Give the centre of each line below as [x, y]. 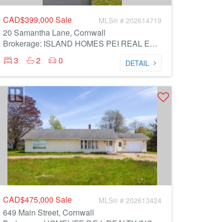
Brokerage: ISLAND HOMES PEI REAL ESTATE [154, 43]
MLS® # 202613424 [130, 200]
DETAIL [137, 63]
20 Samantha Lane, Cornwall [54, 32]
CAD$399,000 [29, 20]
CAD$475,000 [29, 199]
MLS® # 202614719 [130, 20]
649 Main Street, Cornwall [49, 212]
